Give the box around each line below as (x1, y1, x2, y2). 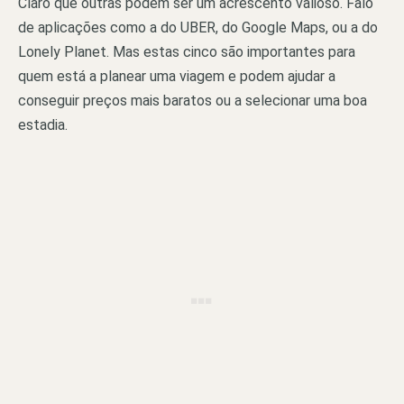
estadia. (18, 115, 68, 133)
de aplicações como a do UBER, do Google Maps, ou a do (18, 18, 378, 36)
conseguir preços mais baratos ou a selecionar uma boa (18, 91, 367, 109)
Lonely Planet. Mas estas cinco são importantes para (18, 42, 355, 60)
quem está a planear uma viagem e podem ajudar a (18, 67, 335, 85)
